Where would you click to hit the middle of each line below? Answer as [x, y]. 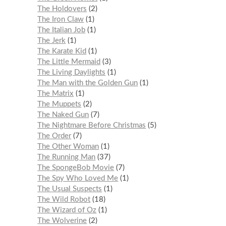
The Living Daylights [72, 72]
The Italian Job [62, 30]
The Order [54, 136]
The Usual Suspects [70, 189]
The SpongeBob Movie [76, 167]
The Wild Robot [64, 199]
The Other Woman [68, 146]
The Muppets [60, 104]
